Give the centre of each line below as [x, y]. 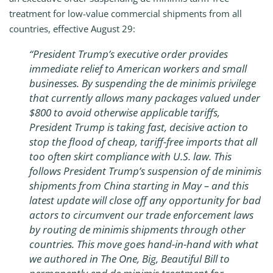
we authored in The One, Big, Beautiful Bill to [129, 258]
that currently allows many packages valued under [145, 97]
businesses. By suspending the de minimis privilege [143, 83]
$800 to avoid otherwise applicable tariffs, [125, 112]
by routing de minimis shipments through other [137, 229]
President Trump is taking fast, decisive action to [139, 127]
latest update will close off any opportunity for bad [145, 200]
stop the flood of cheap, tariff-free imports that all [143, 141]
